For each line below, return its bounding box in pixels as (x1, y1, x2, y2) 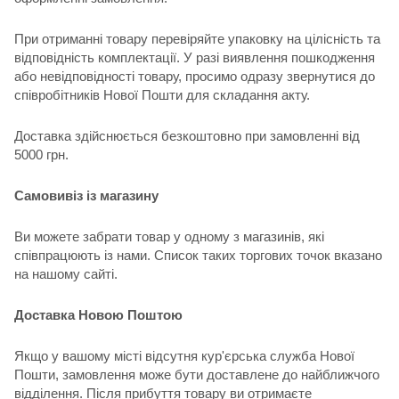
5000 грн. (14, 146, 69, 162)
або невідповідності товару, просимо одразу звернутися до (14, 68, 375, 84)
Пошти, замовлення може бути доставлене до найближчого (14, 366, 379, 382)
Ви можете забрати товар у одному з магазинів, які (14, 228, 324, 244)
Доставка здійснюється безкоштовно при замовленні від (14, 127, 360, 143)
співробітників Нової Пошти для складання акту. (14, 86, 310, 102)
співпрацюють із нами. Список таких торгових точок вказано (14, 247, 382, 263)
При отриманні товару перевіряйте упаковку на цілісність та (14, 30, 380, 46)
